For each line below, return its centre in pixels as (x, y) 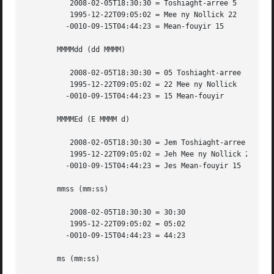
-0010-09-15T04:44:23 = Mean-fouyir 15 (44, 27)
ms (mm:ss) (64, 259)
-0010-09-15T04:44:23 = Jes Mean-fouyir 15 (44, 166)
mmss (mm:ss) (68, 189)
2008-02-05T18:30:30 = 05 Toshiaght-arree (44, 73)
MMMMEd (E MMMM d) (79, 120)
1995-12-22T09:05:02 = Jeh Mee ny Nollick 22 (44, 154)
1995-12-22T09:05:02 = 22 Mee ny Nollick (44, 85)
